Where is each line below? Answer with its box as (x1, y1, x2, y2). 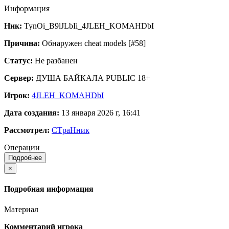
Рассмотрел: (4, 126, 52, 134)
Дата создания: (4, 108, 61, 117)
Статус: (4, 56, 35, 65)
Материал (4, 204, 38, 214)
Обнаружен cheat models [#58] (42, 39, 146, 48)
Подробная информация (4, 185, 94, 194)
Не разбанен (35, 56, 78, 65)
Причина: (4, 39, 42, 48)
